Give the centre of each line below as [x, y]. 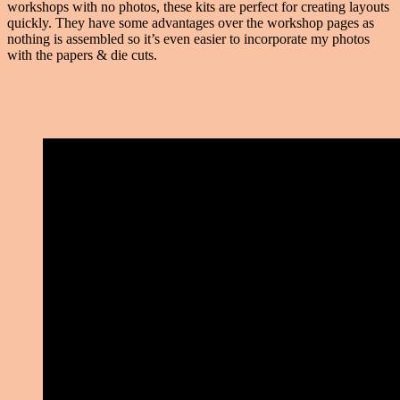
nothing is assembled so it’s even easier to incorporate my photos [188, 39]
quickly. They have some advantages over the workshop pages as [191, 23]
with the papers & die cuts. [82, 55]
